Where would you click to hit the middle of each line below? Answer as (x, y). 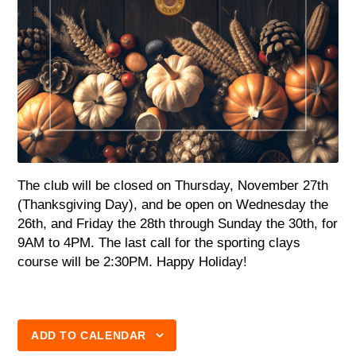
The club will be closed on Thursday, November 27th (173, 185)
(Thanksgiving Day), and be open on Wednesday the (173, 204)
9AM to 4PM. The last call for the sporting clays (159, 242)
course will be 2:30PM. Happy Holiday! (133, 261)
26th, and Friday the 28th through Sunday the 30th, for (178, 223)
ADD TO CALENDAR (88, 335)
